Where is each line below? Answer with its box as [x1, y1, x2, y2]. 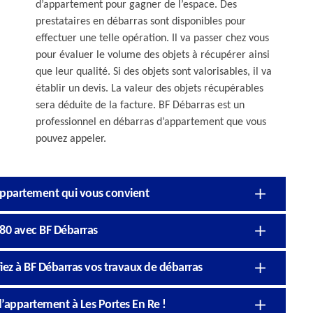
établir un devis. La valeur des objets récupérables [36, 82, 263, 94]
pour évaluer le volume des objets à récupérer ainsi [36, 49, 270, 61]
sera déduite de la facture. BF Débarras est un [36, 99, 245, 111]
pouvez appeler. [36, 133, 106, 145]
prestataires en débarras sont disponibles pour [36, 15, 246, 27]
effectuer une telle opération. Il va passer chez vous [36, 32, 269, 44]
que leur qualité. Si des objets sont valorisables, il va [36, 66, 272, 78]
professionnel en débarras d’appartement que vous [36, 116, 266, 128]
